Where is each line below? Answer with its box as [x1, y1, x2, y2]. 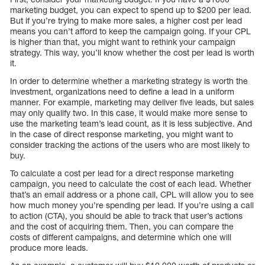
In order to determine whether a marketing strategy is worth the [10, 76, 248, 86]
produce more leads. [10, 243, 88, 253]
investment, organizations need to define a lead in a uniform [10, 86, 234, 97]
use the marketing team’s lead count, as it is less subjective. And [10, 118, 252, 129]
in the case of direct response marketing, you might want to [10, 129, 233, 140]
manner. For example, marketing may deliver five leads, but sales [10, 97, 254, 108]
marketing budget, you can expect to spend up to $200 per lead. [10, 5, 251, 15]
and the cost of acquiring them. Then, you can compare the [10, 221, 234, 232]
